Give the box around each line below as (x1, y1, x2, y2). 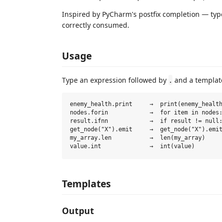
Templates (62, 177, 111, 190)
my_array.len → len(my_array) (70, 134, 205, 142)
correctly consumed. (62, 20, 129, 30)
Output (62, 204, 94, 217)
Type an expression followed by (62, 75, 168, 85)
